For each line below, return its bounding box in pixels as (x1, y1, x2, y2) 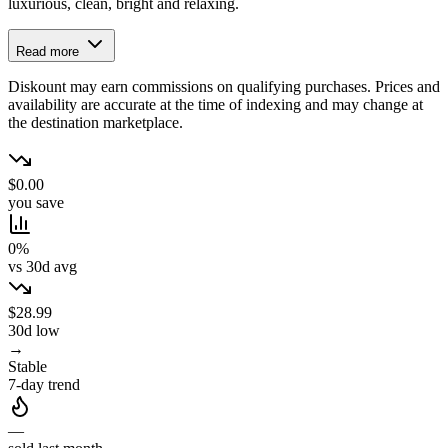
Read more (16, 44, 83, 60)
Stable (8, 358, 47, 376)
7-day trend (8, 376, 80, 394)
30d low (8, 322, 60, 340)
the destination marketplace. (8, 114, 183, 132)
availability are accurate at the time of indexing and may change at (8, 96, 423, 114)
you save (8, 194, 64, 212)
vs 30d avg (8, 258, 77, 276)
